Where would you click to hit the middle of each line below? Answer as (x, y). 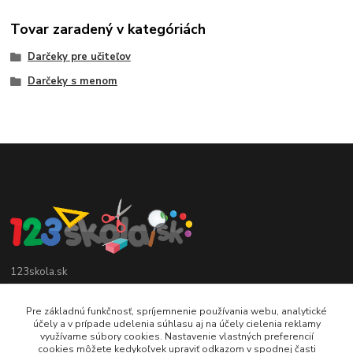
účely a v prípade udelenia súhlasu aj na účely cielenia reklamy (176, 324)
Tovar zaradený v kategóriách (108, 29)
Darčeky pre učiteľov (79, 56)
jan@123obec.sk (69, 344)
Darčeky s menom (72, 82)
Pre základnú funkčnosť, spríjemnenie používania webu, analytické (176, 311)
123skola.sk (39, 272)
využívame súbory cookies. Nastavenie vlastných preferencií (176, 336)
